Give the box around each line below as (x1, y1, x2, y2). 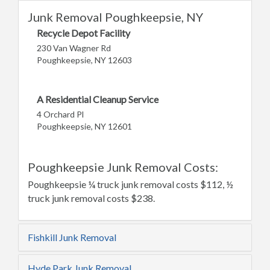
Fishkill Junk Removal (28, 231, 116, 243)
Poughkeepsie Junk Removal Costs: (28, 160, 218, 175)
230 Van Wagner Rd (37, 43, 111, 54)
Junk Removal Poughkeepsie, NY (28, 10, 203, 25)
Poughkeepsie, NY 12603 (37, 55, 132, 66)
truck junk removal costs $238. (28, 192, 155, 204)
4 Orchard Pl (37, 109, 84, 120)
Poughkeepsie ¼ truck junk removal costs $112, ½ (28, 178, 233, 190)
